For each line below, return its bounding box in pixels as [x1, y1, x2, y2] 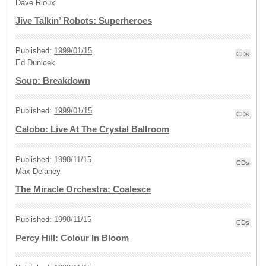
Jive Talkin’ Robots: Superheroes [15, 16, 152, 26]
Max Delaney [15, 167, 61, 176]
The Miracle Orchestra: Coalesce [15, 185, 151, 194]
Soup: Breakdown [15, 76, 90, 85]
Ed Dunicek [15, 58, 55, 67]
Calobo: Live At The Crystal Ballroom [15, 125, 169, 134]
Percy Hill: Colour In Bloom [15, 233, 129, 243]
